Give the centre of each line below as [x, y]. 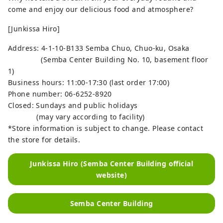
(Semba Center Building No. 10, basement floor [108, 59]
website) [111, 175]
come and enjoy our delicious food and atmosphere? [101, 9]
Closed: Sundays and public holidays [73, 105]
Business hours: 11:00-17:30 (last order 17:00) [89, 82]
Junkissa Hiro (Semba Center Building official [111, 163]
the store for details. [44, 139]
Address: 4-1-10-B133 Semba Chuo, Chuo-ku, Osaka [99, 48]
